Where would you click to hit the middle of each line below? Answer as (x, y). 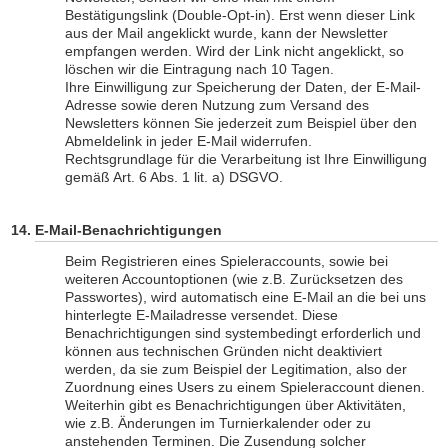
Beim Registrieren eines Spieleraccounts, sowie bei (226, 261)
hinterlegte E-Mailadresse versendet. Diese (201, 315)
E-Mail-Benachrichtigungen (128, 230)
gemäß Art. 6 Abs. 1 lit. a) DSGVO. (174, 177)
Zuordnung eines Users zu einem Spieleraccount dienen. (245, 387)
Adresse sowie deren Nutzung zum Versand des (217, 105)
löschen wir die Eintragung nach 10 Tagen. (199, 69)
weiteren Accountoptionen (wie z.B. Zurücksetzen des (234, 279)
